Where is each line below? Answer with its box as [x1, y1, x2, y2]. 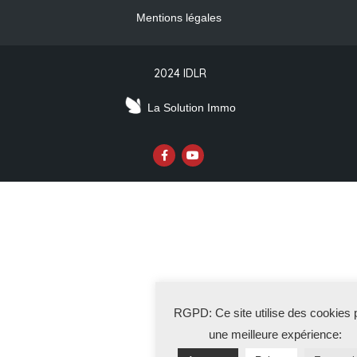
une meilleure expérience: [208, 328, 342, 341]
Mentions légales [135, 10, 222, 24]
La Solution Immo [147, 101, 236, 115]
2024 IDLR [154, 66, 206, 81]
